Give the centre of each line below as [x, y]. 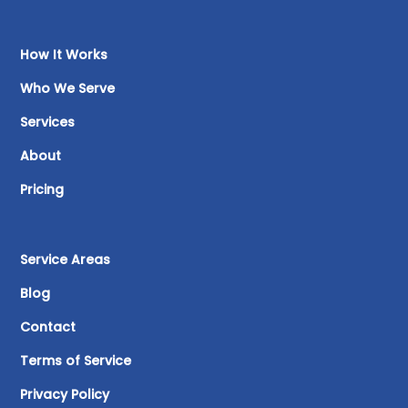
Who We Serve [68, 88]
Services [48, 122]
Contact [48, 326]
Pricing [42, 189]
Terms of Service [76, 360]
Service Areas [66, 259]
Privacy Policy [65, 394]
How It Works [64, 54]
